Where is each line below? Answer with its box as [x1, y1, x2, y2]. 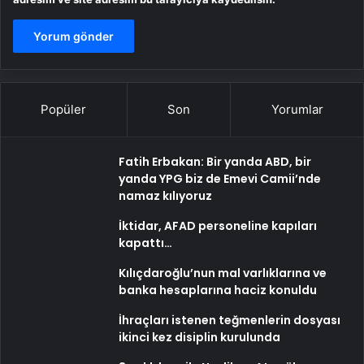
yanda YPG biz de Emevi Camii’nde [119, 171, 321, 187]
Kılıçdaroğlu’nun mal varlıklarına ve [119, 265, 327, 281]
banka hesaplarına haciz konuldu [119, 282, 317, 298]
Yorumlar [271, 102, 323, 117]
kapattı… [119, 235, 172, 251]
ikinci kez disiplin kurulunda [119, 329, 280, 345]
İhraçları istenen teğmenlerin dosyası [119, 312, 340, 328]
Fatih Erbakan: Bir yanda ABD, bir [119, 154, 311, 170]
